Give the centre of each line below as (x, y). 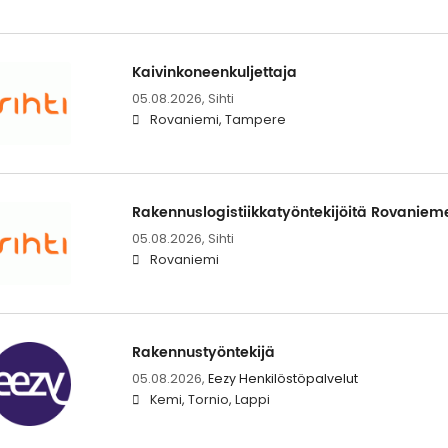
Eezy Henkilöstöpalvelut (282, 379)
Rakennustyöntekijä (203, 353)
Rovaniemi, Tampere (217, 120)
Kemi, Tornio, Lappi (209, 400)
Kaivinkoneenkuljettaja (214, 73)
